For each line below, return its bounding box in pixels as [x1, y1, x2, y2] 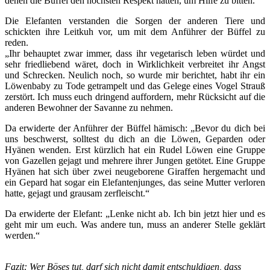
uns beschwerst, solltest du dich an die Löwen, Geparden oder [5, 134, 265, 144]
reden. [5, 37, 28, 48]
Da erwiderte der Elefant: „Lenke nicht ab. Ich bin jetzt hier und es [5, 209, 265, 219]
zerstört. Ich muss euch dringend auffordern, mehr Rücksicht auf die [5, 92, 265, 102]
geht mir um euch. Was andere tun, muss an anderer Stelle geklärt [5, 219, 265, 230]
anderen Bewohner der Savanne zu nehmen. [5, 102, 173, 113]
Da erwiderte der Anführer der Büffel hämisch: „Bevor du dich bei [5, 123, 265, 133]
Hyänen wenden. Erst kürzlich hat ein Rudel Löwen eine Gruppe [5, 145, 265, 155]
